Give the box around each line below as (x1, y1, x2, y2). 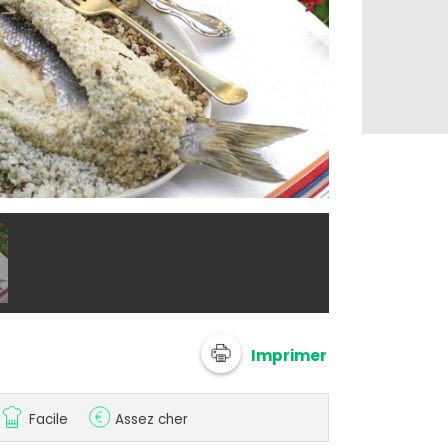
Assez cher (115, 410, 189, 430)
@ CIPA (344, 183, 398, 205)
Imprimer (251, 344, 328, 366)
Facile (29, 410, 69, 430)
